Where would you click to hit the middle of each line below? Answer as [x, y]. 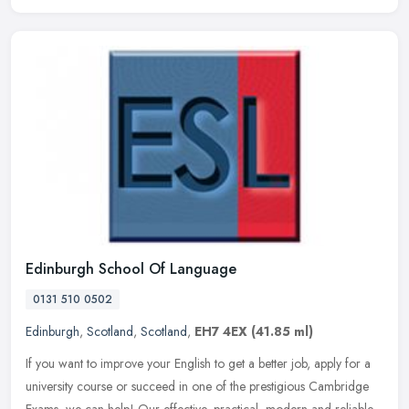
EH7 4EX [221, 331]
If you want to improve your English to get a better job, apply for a [198, 363]
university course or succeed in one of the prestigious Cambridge [197, 386]
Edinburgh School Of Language [131, 268]
